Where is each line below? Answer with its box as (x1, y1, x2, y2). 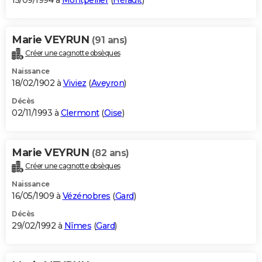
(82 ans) (91, 147, 129, 159)
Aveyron (91, 78, 124, 89)
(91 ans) (91, 35, 127, 46)
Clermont (60, 108, 99, 119)
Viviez (63, 78, 87, 89)
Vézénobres (62, 190, 111, 201)
